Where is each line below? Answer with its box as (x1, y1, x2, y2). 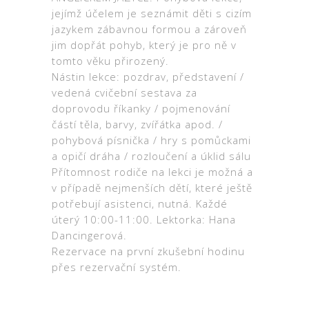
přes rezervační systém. (52, 259, 181, 274)
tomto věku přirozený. (52, 53, 169, 68)
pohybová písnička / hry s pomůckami (52, 132, 251, 147)
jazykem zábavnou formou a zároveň (52, 21, 247, 36)
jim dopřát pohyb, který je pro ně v (52, 37, 237, 52)
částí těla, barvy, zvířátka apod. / (52, 117, 223, 131)
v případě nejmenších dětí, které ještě (52, 180, 252, 195)
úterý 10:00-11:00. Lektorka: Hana (52, 212, 236, 226)
